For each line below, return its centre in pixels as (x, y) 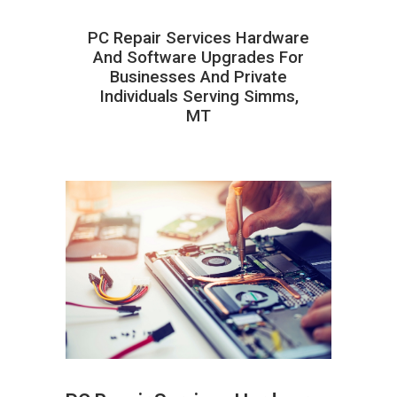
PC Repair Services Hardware (198, 38)
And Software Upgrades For (198, 57)
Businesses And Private (198, 77)
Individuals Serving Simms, (198, 96)
